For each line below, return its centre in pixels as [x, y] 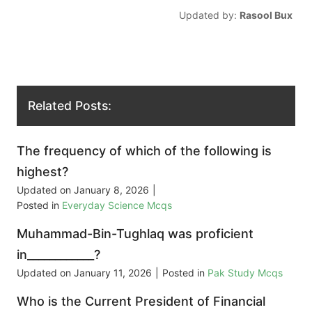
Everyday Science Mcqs [117, 205]
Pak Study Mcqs [245, 273]
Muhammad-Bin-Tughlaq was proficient [135, 234]
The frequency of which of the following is [144, 151]
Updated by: [209, 15]
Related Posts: [70, 106]
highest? [42, 172]
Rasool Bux [266, 15]
